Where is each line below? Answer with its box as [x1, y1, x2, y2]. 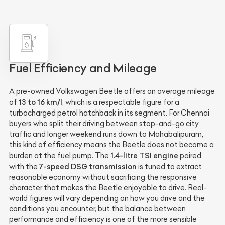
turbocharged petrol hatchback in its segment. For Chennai [9, 108, 209, 118]
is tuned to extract [137, 162, 202, 172]
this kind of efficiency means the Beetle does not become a [9, 140, 214, 150]
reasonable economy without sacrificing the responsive [9, 173, 197, 182]
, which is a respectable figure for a [62, 98, 179, 107]
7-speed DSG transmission [39, 162, 137, 172]
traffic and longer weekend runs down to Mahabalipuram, [9, 130, 203, 139]
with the [9, 162, 39, 172]
